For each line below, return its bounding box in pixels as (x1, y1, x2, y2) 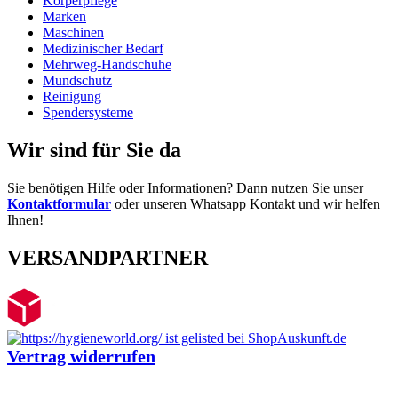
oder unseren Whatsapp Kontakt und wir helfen (111, 195, 380, 211)
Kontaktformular (7, 195, 111, 211)
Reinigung (43, 89, 101, 105)
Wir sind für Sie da (7, 138, 181, 162)
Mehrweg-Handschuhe (43, 57, 171, 73)
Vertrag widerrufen (7, 346, 155, 366)
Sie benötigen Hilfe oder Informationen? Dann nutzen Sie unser (7, 179, 363, 195)
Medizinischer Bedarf (43, 41, 163, 57)
